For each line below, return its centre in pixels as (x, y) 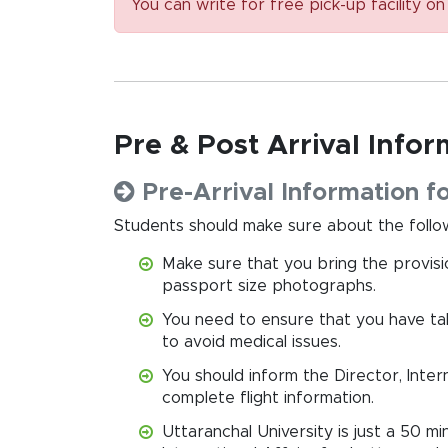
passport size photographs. (269, 285)
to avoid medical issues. (251, 341)
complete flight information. (268, 397)
